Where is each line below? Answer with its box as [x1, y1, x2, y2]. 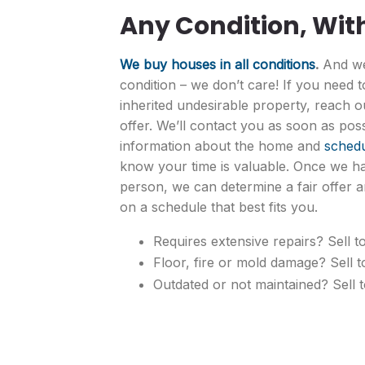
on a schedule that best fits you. [120, 199, 318, 216]
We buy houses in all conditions [120, 56, 315, 73]
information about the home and [120, 138, 324, 155]
